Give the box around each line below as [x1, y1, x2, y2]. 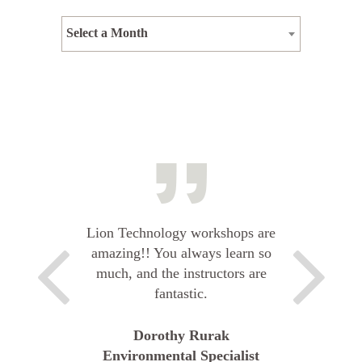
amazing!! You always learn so [90, 244, 271, 261]
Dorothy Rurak [133, 327, 229, 344]
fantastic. [154, 284, 208, 301]
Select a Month [65, 26, 148, 40]
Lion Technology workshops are [86, 224, 276, 241]
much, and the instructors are [95, 264, 267, 281]
